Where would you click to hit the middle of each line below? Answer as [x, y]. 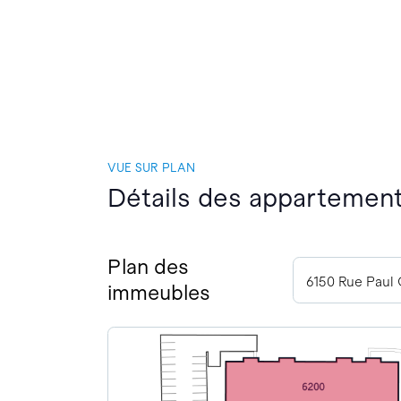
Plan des [149, 267]
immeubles [159, 293]
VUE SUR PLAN [152, 167]
